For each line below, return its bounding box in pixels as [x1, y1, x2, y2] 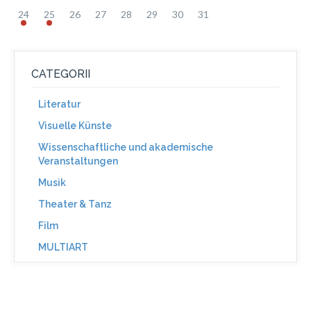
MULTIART [38, 242, 88, 253]
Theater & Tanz [38, 199, 112, 210]
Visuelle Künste [38, 120, 112, 131]
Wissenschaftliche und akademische [38, 142, 213, 153]
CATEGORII [31, 67, 90, 81]
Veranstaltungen [38, 155, 118, 167]
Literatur [38, 99, 81, 110]
